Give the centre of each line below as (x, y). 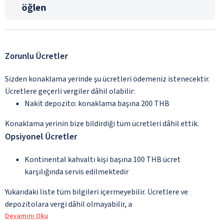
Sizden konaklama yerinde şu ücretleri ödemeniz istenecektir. (107, 79)
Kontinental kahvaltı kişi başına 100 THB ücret (103, 159)
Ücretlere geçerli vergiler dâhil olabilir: (70, 91)
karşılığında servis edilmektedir (77, 172)
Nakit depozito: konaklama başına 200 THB (97, 103)
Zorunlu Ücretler (36, 56)
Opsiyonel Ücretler (41, 137)
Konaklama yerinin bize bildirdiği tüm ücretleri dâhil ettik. (102, 124)
